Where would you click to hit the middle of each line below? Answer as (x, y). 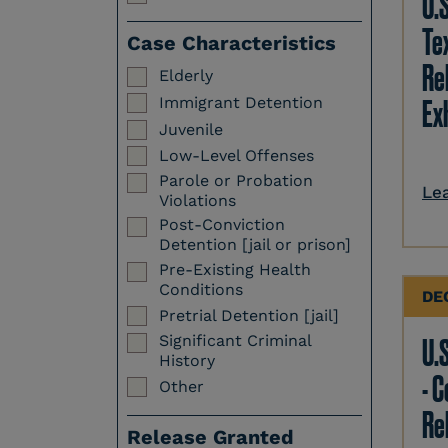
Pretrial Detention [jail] (248, 316)
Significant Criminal (234, 340)
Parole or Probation (235, 180)
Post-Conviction (221, 225)
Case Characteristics (231, 44)
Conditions (200, 289)
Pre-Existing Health (234, 269)
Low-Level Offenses (236, 156)
